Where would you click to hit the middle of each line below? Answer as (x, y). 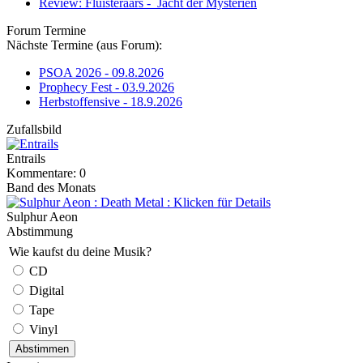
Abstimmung (40, 231)
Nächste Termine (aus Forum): (84, 45)
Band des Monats (51, 188)
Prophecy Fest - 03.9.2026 (107, 87)
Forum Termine (46, 30)
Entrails (26, 158)
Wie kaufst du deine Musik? (80, 252)
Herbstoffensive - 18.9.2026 (111, 102)
